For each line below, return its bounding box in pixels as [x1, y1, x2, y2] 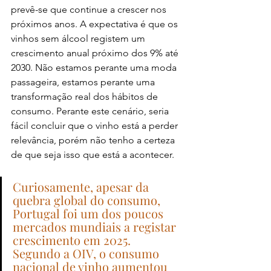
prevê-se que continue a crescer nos [11, 3, 169, 15]
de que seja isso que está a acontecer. [11, 148, 174, 160]
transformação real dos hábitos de [11, 90, 160, 102]
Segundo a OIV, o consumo [13, 244, 162, 261]
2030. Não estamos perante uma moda [11, 61, 179, 73]
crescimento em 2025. [13, 231, 134, 248]
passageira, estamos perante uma [11, 76, 157, 88]
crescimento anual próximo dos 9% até [11, 47, 181, 59]
